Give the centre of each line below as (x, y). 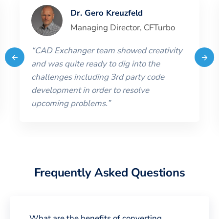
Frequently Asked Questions (109, 172)
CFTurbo (159, 27)
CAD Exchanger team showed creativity (109, 50)
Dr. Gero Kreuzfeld (107, 13)
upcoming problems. (69, 103)
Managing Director (105, 27)
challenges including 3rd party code (98, 77)
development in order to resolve (90, 90)
